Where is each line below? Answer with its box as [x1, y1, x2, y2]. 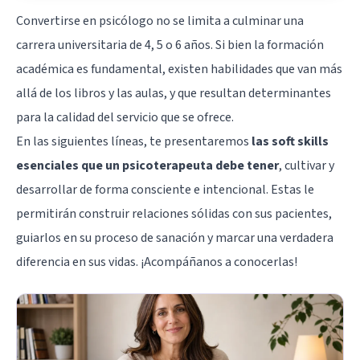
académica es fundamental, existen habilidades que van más [16, 59, 342, 78]
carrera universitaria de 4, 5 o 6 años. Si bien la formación [16, 35, 324, 54]
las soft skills [252, 132, 329, 150]
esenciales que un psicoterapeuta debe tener [16, 156, 279, 174]
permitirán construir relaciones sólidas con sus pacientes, [16, 204, 332, 223]
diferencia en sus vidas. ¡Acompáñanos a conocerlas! [16, 252, 297, 271]
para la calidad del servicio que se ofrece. [16, 108, 234, 126]
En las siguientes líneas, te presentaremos [16, 132, 252, 150]
